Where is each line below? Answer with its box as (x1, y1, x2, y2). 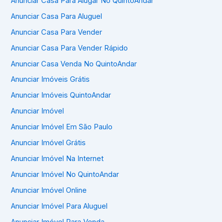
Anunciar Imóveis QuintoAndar (11, 91, 111, 100)
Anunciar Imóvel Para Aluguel (11, 201, 108, 211)
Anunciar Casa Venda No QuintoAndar (11, 59, 137, 68)
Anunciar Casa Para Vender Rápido (11, 43, 128, 53)
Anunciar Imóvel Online (11, 186, 87, 195)
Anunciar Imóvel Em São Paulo (11, 122, 113, 132)
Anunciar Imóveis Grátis (11, 75, 90, 84)
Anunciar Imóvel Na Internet (11, 154, 104, 164)
